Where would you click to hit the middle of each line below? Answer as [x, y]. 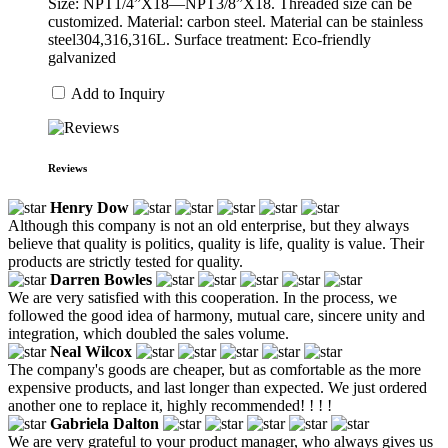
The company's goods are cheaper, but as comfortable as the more [214, 369]
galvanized [82, 57]
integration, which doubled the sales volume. [148, 333]
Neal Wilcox [91, 351]
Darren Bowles [101, 279]
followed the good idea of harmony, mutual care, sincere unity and [216, 315]
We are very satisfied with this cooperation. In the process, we [202, 297]
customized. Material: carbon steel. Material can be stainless [235, 21]
